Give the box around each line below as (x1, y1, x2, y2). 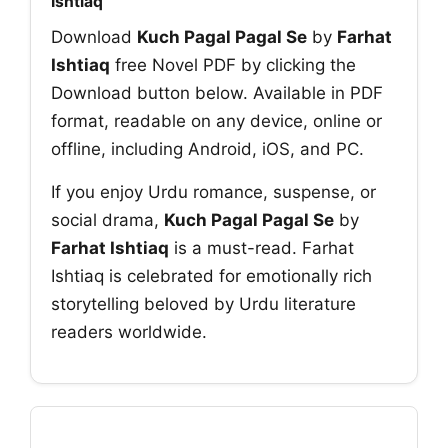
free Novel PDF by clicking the (110, 54, 356, 75)
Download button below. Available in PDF (51, 82, 383, 103)
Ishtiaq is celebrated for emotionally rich (51, 265, 372, 286)
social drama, (51, 209, 164, 230)
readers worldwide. (51, 321, 207, 342)
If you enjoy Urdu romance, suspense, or (51, 181, 376, 202)
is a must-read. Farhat (169, 237, 354, 258)
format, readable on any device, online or (51, 110, 382, 131)
